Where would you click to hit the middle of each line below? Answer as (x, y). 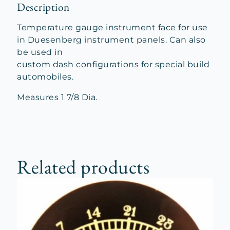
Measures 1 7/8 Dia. (57, 97)
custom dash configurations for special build (113, 64)
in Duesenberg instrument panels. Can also (111, 40)
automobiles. (45, 77)
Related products (83, 167)
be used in (40, 52)
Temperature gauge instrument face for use (112, 27)
